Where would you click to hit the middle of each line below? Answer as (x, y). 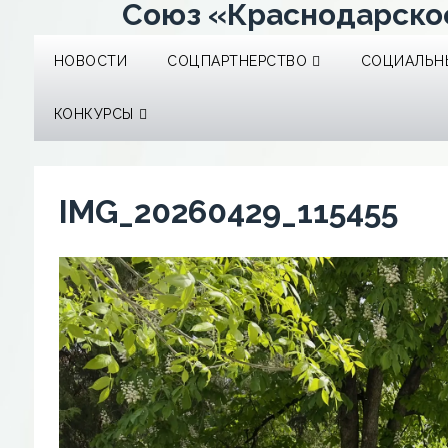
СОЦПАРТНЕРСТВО (237, 61)
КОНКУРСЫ (93, 114)
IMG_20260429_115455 (228, 211)
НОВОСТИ (90, 61)
